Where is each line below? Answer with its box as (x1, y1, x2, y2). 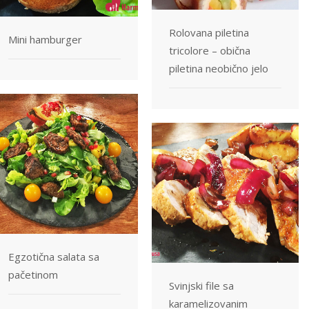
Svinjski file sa (169, 278, 234, 292)
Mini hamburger (8, 32, 82, 46)
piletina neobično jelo (169, 61, 268, 75)
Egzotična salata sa (8, 249, 99, 263)
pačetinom (8, 267, 58, 281)
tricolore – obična (169, 43, 250, 57)
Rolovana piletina (169, 25, 249, 39)
